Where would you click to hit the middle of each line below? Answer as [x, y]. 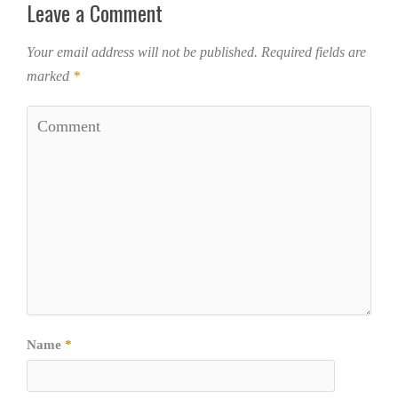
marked [50, 76]
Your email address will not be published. [142, 52]
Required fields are [314, 52]
